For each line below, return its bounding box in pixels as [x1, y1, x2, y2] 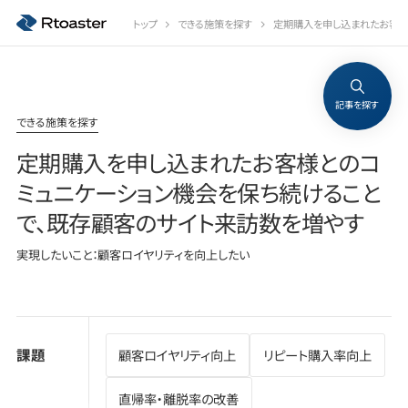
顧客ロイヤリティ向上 [118, 344, 237, 364]
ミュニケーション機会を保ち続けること [15, 176, 382, 209]
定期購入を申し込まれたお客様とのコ [15, 146, 381, 179]
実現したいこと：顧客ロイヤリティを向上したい [15, 246, 250, 264]
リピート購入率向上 [262, 344, 372, 364]
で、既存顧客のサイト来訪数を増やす [15, 206, 364, 240]
